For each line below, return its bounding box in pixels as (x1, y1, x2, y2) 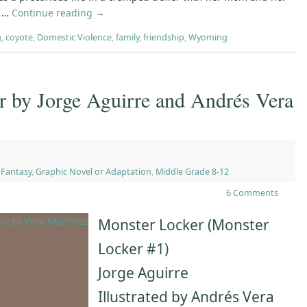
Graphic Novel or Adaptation (36, 166, 151, 178)
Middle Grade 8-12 (156, 166, 229, 178)
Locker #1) (98, 239, 169, 259)
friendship (143, 32, 184, 44)
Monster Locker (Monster (98, 215, 269, 235)
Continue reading (12, 6, 95, 20)
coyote (5, 32, 33, 44)
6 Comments (226, 187, 278, 199)
